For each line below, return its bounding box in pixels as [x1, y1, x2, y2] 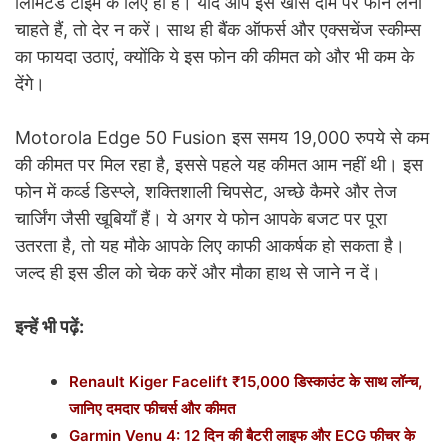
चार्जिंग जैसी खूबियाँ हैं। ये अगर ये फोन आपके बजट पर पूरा [15, 208, 387, 230]
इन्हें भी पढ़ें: [15, 316, 84, 338]
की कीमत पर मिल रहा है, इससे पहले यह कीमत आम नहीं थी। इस [15, 154, 423, 176]
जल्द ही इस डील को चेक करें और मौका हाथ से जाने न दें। [15, 262, 381, 284]
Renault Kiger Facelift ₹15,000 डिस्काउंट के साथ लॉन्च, [69, 372, 422, 392]
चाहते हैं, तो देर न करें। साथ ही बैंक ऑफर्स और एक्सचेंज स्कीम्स [15, 19, 421, 41]
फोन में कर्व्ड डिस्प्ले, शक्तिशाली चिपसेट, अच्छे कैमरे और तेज [15, 181, 397, 203]
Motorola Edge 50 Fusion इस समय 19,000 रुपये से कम [15, 127, 429, 149]
